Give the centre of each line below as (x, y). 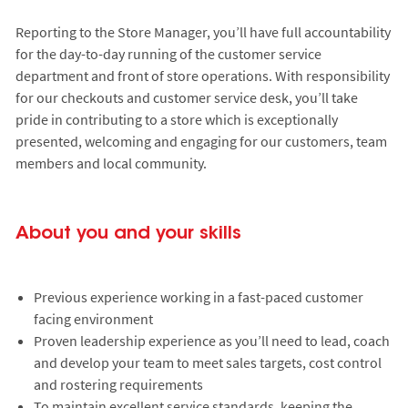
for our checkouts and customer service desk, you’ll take (186, 97)
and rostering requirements (118, 384)
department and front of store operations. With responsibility (202, 75)
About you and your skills (128, 234)
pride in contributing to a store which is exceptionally (176, 119)
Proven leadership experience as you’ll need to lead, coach (211, 340)
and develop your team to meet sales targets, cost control (207, 362)
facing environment (93, 318)
